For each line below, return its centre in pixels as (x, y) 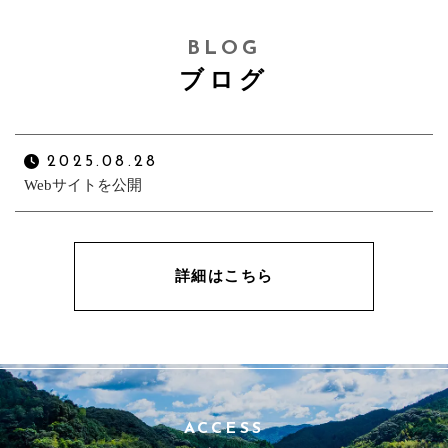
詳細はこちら (224, 276)
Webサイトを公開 (83, 185)
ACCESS (224, 428)
